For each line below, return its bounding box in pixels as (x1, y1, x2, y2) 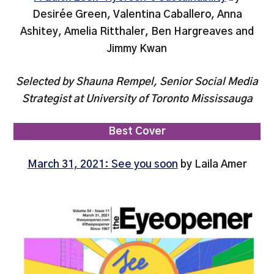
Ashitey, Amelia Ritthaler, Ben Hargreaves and (20, 26, 254, 37)
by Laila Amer (177, 158, 247, 169)
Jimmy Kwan (107, 43, 167, 54)
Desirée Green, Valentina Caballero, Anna (32, 9, 242, 20)
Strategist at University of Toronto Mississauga (21, 93, 253, 104)
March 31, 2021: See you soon (27, 158, 178, 169)
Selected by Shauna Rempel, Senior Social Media (16, 76, 258, 87)
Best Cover (108, 126, 166, 137)
